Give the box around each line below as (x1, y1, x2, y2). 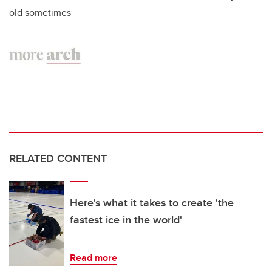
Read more (70, 250, 117, 265)
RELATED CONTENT (9, 150, 107, 166)
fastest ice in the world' (70, 211, 182, 228)
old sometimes (9, 5, 71, 19)
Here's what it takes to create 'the (70, 194, 234, 211)
